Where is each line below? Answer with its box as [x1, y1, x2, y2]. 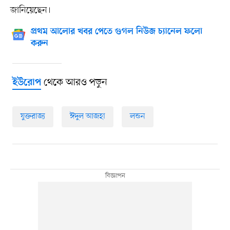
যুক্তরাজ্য [20, 110, 45, 122]
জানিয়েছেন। [10, 4, 51, 16]
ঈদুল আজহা [69, 110, 105, 122]
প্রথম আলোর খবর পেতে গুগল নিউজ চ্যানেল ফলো [30, 26, 202, 37]
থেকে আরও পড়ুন [41, 75, 107, 89]
